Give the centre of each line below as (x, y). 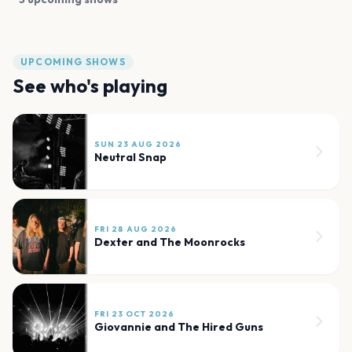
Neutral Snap (130, 158)
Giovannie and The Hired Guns (179, 327)
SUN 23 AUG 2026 (138, 145)
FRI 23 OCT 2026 (134, 314)
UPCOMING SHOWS (73, 62)
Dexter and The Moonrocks (170, 242)
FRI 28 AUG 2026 (136, 229)
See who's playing (90, 86)
